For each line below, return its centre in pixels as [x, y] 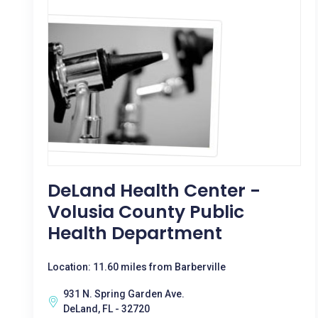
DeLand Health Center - [154, 191]
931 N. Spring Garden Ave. [124, 294]
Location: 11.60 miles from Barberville [137, 267]
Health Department [135, 233]
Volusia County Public [146, 212]
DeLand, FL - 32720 [106, 309]
